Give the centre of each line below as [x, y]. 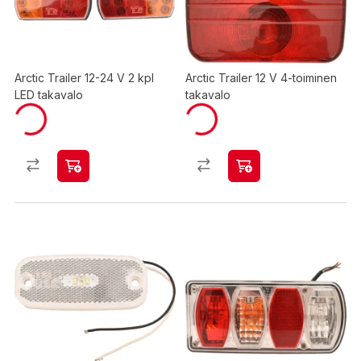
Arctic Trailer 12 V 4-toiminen [261, 78]
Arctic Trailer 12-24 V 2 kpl [84, 78]
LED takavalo [49, 95]
